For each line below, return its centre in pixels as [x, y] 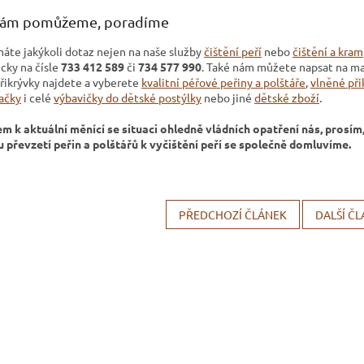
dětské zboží [287, 97]
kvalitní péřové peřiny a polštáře [223, 82]
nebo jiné [228, 97]
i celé [37, 97]
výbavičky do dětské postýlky [128, 97]
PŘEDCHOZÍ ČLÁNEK [233, 214]
